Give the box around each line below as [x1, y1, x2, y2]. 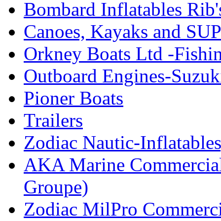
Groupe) [24, 176, 88, 198]
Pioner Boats [24, 87, 123, 109]
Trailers [24, 110, 83, 131]
